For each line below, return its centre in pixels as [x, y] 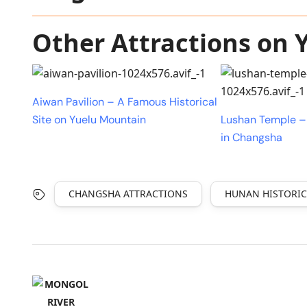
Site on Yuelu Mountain [89, 119]
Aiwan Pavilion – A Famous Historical [125, 101]
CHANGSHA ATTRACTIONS [128, 193]
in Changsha [252, 137]
